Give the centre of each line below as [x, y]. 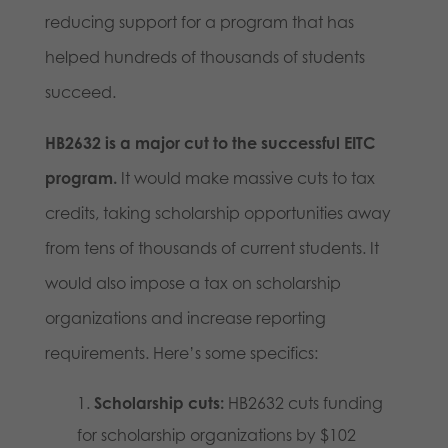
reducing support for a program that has [199, 22]
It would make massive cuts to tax [245, 178]
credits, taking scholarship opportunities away [217, 213]
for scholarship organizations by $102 [216, 435]
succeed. [84, 92]
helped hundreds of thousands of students [204, 57]
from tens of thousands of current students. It [211, 248]
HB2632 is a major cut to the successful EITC [209, 143]
